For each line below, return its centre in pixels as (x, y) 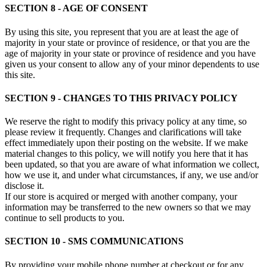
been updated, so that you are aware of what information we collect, (132, 164)
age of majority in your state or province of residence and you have (130, 53)
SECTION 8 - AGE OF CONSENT (76, 8)
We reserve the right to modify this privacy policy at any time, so (126, 122)
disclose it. (24, 186)
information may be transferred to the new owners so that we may (128, 207)
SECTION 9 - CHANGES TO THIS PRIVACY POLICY (121, 98)
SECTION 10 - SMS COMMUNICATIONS (94, 241)
